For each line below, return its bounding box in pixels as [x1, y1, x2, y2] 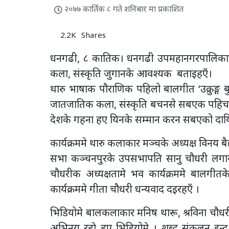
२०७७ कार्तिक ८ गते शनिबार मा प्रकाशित [62, 3, 184, 15]
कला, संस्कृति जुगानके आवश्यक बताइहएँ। [50, 66, 212, 81]
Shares [81, 30, 106, 40]
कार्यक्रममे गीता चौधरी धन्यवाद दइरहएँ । [50, 182, 199, 196]
